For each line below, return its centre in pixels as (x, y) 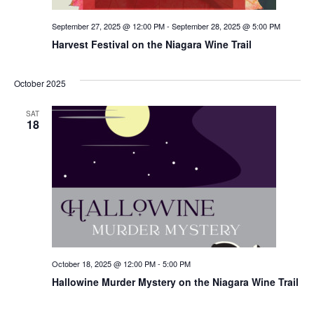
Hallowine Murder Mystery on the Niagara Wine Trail (175, 281)
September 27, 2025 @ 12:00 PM (108, 26)
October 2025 (40, 83)
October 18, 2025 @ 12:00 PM (103, 263)
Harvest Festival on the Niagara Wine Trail (151, 44)
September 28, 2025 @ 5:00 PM (226, 26)
